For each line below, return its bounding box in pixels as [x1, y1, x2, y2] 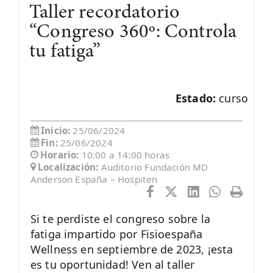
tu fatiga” [29, 41, 101, 62]
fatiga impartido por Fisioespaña [30, 227, 203, 242]
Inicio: [41, 124, 73, 137]
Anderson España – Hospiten [30, 173, 158, 186]
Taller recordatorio [29, 2, 180, 23]
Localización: [38, 161, 101, 174]
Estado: [175, 90, 219, 105]
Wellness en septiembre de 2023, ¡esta [30, 242, 233, 257]
